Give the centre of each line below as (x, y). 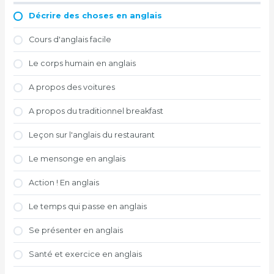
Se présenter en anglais (76, 231)
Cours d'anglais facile (70, 40)
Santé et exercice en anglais (86, 254)
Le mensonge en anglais (77, 159)
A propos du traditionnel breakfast (96, 111)
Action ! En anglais (64, 183)
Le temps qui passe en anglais (88, 207)
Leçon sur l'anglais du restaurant (92, 135)
